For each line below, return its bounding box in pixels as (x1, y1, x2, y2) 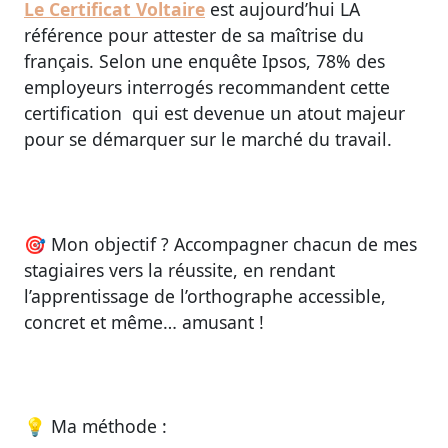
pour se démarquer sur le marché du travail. (24, 126, 392, 151)
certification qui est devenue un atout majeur (24, 100, 405, 125)
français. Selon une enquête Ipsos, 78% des (24, 48, 385, 73)
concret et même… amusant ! (24, 309, 264, 334)
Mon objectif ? (51, 231, 169, 256)
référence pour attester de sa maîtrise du (24, 22, 364, 47)
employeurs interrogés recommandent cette (24, 74, 390, 99)
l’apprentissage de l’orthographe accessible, (24, 283, 386, 308)
